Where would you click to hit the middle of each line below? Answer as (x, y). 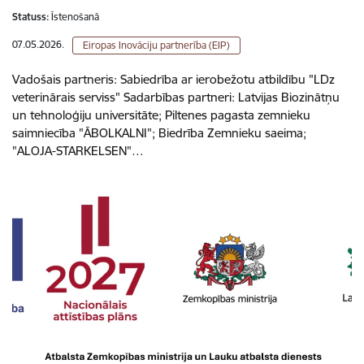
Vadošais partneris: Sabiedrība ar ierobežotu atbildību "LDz (173, 79)
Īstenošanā (75, 16)
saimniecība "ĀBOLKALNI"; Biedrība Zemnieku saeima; (159, 132)
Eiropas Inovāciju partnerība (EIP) (156, 45)
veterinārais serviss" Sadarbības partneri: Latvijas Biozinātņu (176, 97)
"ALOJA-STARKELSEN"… (78, 150)
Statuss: (31, 16)
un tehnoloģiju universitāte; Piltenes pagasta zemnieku (161, 115)
